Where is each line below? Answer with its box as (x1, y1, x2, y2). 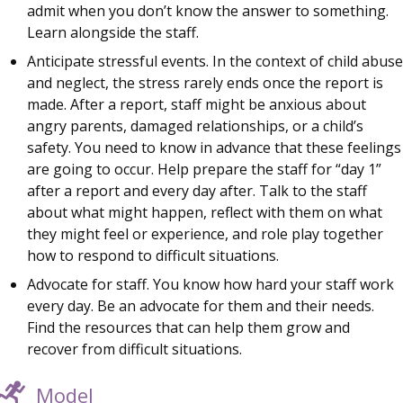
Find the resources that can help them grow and (27, 317, 350, 337)
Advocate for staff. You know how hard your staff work (27, 273, 394, 294)
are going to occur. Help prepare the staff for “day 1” (27, 158, 381, 179)
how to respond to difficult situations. (27, 245, 279, 265)
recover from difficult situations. (27, 338, 242, 359)
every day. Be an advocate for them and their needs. (27, 295, 374, 316)
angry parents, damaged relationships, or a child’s (27, 115, 363, 136)
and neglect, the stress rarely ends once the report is (27, 72, 383, 93)
